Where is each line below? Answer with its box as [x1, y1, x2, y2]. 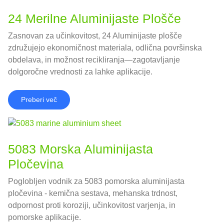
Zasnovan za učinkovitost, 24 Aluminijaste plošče [8, 31, 182, 40]
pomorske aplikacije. [8, 213, 81, 222]
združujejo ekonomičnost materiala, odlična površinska [8, 43, 202, 52]
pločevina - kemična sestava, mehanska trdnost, [8, 189, 177, 198]
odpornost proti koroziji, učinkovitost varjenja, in [8, 201, 175, 210]
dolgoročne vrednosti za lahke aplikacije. [8, 67, 152, 76]
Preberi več [21, 95, 57, 103]
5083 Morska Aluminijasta [8, 142, 153, 156]
